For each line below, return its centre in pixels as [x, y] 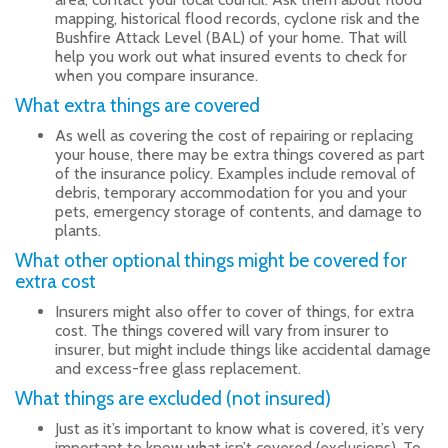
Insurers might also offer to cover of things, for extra [234, 312]
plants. [78, 231]
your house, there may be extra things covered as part [240, 155]
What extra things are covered [137, 106]
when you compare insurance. [156, 76]
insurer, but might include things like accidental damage [243, 350]
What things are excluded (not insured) [173, 399]
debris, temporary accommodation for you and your [231, 193]
